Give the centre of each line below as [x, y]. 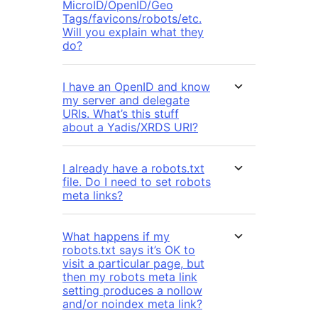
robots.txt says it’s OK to [129, 250]
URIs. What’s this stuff [121, 114]
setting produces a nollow [132, 291]
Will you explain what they [133, 32]
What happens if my [116, 237]
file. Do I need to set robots [137, 182]
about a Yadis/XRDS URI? [130, 127]
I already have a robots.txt [133, 169]
